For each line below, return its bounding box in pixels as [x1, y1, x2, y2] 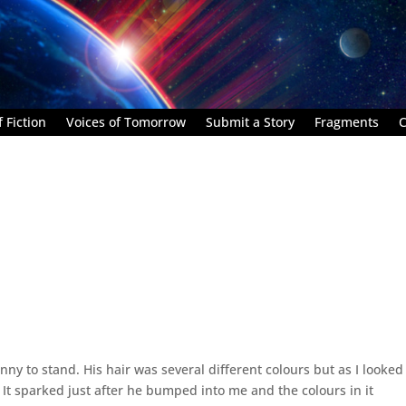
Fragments [314, 112, 379, 130]
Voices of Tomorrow [66, 112, 186, 130]
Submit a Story [206, 112, 295, 130]
